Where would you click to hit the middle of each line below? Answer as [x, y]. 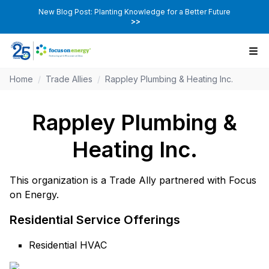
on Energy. [34, 195]
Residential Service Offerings [95, 220]
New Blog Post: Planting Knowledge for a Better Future [134, 12]
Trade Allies [69, 79]
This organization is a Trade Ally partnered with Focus [133, 180]
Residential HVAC [68, 245]
